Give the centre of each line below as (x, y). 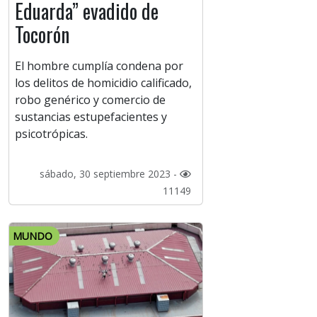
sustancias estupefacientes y (91, 117)
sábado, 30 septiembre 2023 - (109, 174)
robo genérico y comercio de (90, 100)
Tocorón (42, 35)
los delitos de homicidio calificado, (103, 83)
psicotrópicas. (51, 134)
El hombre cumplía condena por (99, 66)
